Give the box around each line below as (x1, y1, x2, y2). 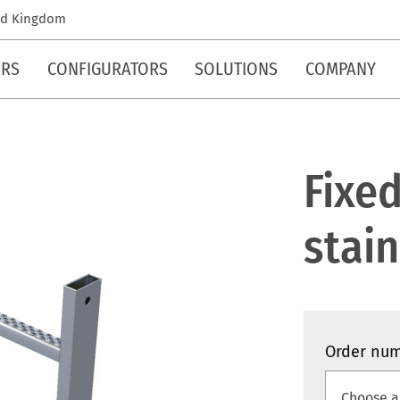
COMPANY (304, 58, 376, 80)
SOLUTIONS (195, 58, 279, 80)
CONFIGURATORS (46, 58, 168, 80)
